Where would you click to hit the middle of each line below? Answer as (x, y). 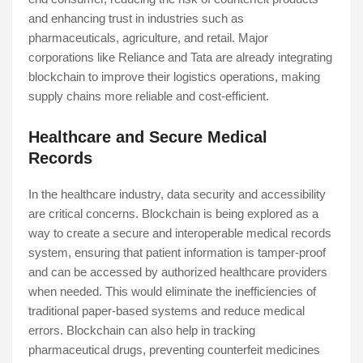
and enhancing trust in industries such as (136, 19)
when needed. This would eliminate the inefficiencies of (172, 292)
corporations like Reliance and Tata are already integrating (180, 58)
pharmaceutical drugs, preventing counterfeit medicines (174, 350)
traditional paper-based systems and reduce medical (167, 311)
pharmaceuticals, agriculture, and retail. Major (148, 38)
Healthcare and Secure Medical (148, 137)
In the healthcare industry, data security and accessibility (177, 194)
